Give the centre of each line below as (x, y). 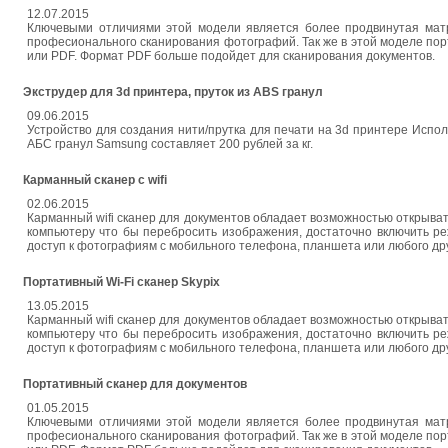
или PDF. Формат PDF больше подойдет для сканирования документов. (231, 56)
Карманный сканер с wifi (95, 180)
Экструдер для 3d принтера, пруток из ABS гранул (173, 92)
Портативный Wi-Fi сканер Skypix (121, 282)
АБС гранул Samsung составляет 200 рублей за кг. (170, 144)
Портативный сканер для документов (135, 384)
